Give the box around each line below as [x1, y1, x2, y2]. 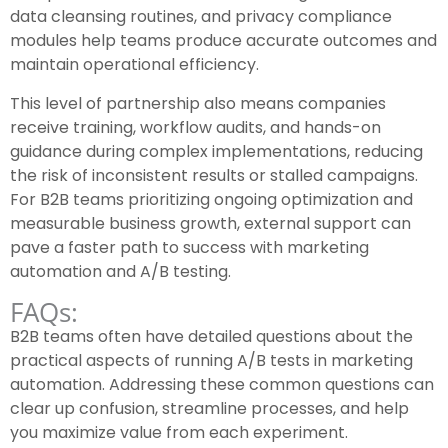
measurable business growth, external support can [10, 212, 411, 236]
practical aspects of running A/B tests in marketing [10, 349, 413, 373]
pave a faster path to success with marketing [10, 236, 369, 260]
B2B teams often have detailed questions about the [10, 325, 413, 349]
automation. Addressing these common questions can [10, 373, 434, 397]
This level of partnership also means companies [10, 92, 386, 116]
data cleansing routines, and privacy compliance [10, 5, 392, 29]
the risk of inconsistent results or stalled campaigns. [10, 164, 418, 188]
